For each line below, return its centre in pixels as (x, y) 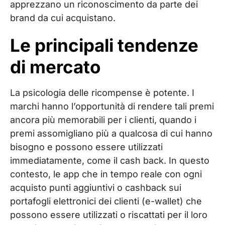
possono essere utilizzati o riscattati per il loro (109, 214)
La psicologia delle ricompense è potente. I (102, 92)
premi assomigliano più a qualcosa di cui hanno (111, 133)
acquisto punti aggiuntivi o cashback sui (96, 187)
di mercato (55, 67)
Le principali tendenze (104, 45)
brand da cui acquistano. (63, 18)
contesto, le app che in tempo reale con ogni (106, 174)
